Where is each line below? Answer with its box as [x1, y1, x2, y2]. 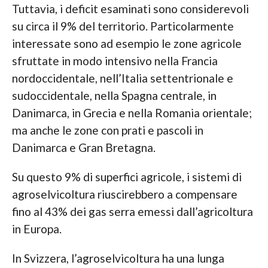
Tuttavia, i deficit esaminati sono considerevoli [11, 2, 249, 16]
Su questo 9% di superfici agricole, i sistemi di [11, 170, 242, 184]
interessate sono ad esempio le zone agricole [11, 36, 242, 51]
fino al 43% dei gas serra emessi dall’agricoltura [11, 205, 253, 219]
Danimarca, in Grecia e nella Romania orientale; [11, 106, 252, 120]
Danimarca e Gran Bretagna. [11, 141, 156, 155]
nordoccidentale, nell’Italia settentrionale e [11, 71, 233, 86]
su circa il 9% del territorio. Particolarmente [11, 19, 234, 33]
